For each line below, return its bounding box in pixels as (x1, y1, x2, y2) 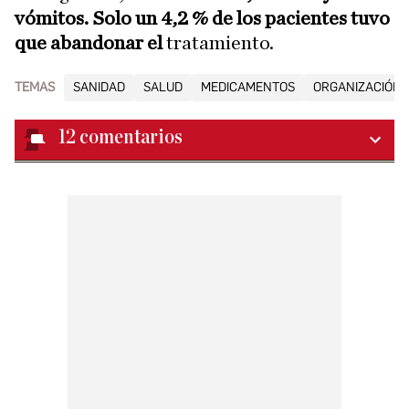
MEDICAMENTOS (201, 79, 295, 95)
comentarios (79, 127, 183, 148)
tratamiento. (166, 33, 274, 53)
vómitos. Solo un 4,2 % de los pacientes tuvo (15, 8, 390, 28)
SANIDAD (73, 79, 125, 95)
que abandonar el (15, 33, 166, 53)
